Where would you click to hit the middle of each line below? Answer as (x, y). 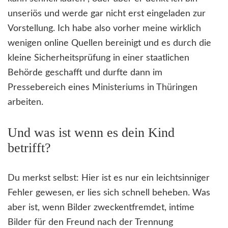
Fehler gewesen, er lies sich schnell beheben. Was (109, 193)
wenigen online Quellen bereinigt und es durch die (109, 44)
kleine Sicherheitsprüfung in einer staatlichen (98, 58)
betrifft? (29, 148)
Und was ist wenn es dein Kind (91, 133)
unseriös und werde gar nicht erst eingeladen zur (107, 14)
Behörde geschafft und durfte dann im (85, 73)
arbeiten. (25, 103)
